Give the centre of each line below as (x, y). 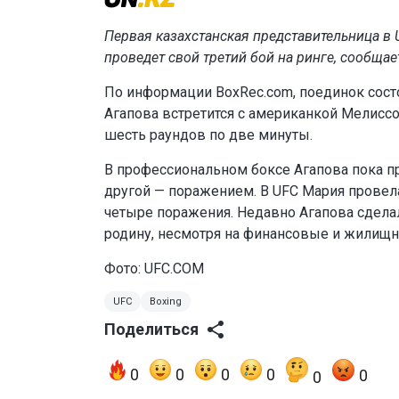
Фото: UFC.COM (154, 268)
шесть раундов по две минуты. (208, 134)
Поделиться (151, 329)
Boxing (166, 301)
